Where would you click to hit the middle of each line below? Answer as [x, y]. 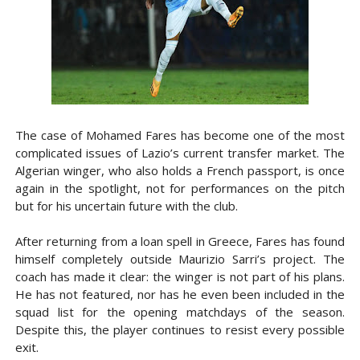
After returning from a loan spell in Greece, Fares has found [180, 241]
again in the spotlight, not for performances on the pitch [180, 188]
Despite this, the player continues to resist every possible [180, 330]
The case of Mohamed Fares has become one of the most [180, 135]
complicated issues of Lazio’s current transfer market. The [180, 153]
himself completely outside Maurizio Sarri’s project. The [180, 259]
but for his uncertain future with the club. [126, 206]
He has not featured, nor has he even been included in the [180, 295]
